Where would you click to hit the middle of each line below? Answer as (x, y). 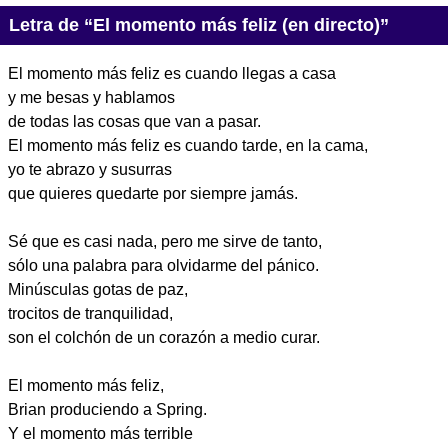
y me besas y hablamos (91, 97)
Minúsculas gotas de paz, (98, 289)
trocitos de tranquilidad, (90, 313)
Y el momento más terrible (100, 433)
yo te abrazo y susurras (90, 169)
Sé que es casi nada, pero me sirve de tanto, (165, 241)
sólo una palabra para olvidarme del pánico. (163, 265)
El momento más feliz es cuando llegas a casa (172, 73)
